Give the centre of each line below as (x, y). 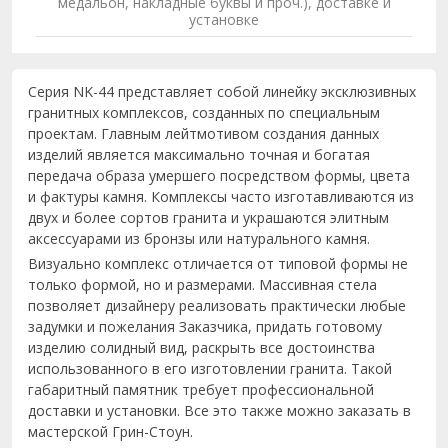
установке (224, 19)
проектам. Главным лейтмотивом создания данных (203, 133)
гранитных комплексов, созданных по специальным (204, 112)
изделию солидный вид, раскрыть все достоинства (201, 347)
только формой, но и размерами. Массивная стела (202, 284)
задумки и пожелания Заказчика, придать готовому (205, 326)
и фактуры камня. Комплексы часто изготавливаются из (221, 196)
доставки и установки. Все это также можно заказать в (219, 410)
